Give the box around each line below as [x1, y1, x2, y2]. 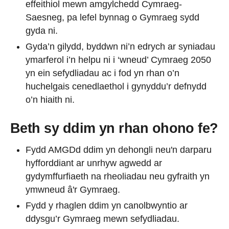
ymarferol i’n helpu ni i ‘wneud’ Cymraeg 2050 [26, 54, 211, 65]
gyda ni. [26, 26, 58, 36]
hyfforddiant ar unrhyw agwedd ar [26, 158, 162, 168]
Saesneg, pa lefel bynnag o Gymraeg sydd [26, 12, 199, 22]
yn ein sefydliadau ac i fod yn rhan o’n [26, 67, 179, 78]
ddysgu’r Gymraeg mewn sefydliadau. [26, 213, 179, 224]
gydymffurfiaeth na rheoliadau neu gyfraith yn [26, 171, 210, 181]
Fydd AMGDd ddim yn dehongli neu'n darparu [26, 145, 212, 155]
